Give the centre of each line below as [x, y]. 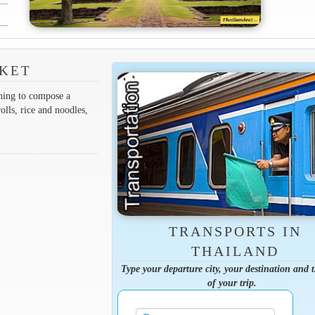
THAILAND [235, 251]
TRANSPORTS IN [235, 231]
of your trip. [232, 282]
